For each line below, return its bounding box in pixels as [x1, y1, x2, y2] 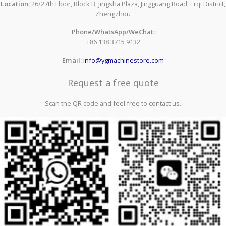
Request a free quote [67, 77, 159, 89]
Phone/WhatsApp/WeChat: [71, 27, 155, 36]
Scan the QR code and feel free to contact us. [45, 99, 181, 108]
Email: [62, 55, 83, 65]
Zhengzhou [95, 9, 131, 18]
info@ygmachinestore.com [83, 55, 164, 65]
